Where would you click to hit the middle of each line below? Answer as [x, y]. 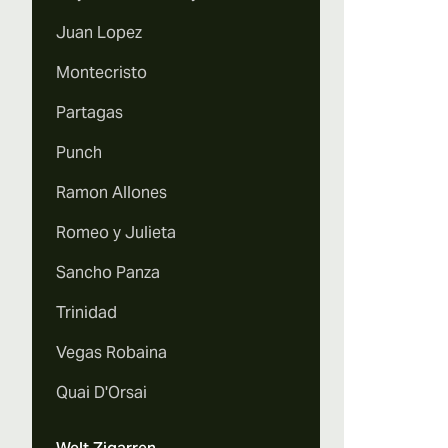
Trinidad [86, 312]
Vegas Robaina [111, 352]
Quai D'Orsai [101, 392]
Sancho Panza [108, 272]
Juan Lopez [99, 32]
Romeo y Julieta [116, 232]
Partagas [89, 112]
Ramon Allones [111, 192]
